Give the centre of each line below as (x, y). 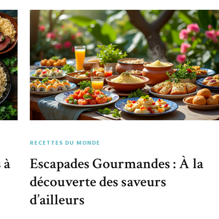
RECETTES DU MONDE (65, 143)
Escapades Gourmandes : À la (117, 164)
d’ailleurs (57, 200)
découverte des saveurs (98, 182)
